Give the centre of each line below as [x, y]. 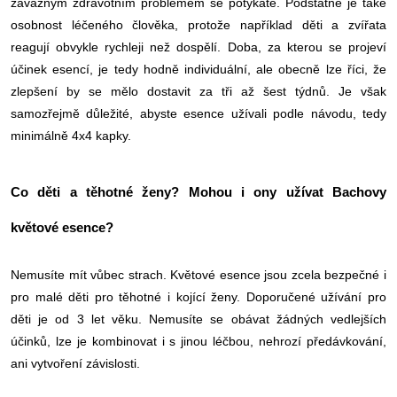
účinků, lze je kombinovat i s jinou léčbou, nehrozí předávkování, [198, 341]
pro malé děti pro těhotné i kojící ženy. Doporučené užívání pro [198, 296]
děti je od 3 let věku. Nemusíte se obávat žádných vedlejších [198, 319]
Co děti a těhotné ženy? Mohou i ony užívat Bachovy [198, 192]
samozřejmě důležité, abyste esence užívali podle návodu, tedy [198, 113]
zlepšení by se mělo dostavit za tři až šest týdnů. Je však [198, 91]
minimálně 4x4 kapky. [71, 135]
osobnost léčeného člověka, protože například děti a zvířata [198, 24]
